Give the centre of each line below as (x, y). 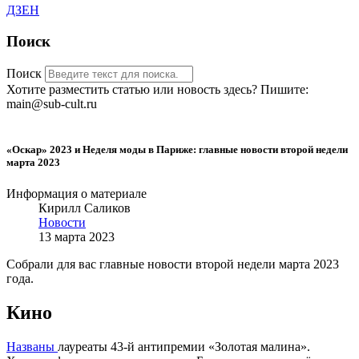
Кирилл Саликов (85, 208)
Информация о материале (77, 194)
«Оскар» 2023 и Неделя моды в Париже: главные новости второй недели (177, 150)
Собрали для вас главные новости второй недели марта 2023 (173, 264)
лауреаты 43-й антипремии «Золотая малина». (184, 347)
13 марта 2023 (77, 237)
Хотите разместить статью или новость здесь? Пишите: (157, 89)
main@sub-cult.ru (52, 103)
